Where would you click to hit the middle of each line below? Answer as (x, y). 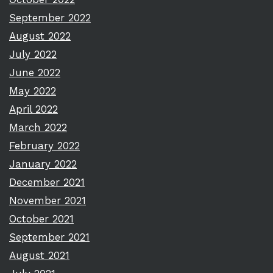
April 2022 (34, 109)
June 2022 (35, 73)
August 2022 (40, 36)
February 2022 (44, 146)
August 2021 (39, 255)
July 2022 (33, 54)
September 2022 (50, 18)
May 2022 (33, 91)
